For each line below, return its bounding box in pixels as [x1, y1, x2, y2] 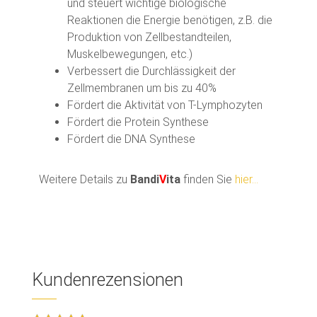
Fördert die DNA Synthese [67, 132, 195, 146]
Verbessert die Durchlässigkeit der [67, 64, 236, 78]
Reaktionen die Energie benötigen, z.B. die [67, 13, 272, 27]
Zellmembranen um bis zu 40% [67, 81, 217, 95]
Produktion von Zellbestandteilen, [67, 30, 231, 44]
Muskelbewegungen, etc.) [67, 47, 192, 61]
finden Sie [180, 172, 235, 186]
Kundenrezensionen [32, 269, 183, 290]
